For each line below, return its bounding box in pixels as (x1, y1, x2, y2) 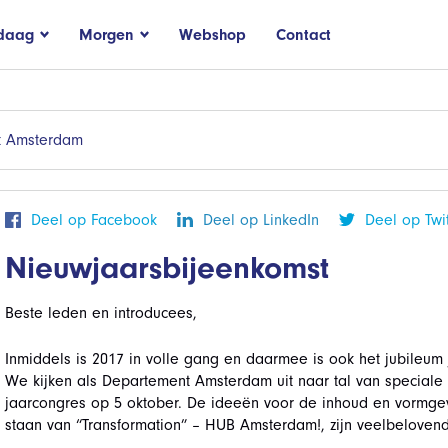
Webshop (179, 25, 246, 44)
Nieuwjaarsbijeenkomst (4, 249, 329, 286)
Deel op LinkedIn (202, 211, 319, 229)
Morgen (79, 25, 134, 44)
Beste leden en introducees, (4, 304, 197, 322)
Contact (276, 25, 331, 44)
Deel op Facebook (30, 211, 157, 229)
